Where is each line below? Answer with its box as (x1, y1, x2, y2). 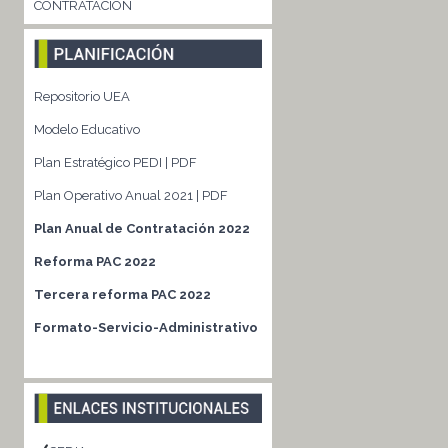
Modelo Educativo (33, 122, 140, 138)
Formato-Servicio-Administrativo (33, 319, 258, 335)
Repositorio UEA (33, 89, 130, 105)
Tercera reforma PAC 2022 (33, 286, 211, 302)
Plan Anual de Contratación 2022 (33, 220, 250, 236)
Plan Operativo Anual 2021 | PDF (33, 188, 228, 204)
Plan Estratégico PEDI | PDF (33, 155, 197, 171)
